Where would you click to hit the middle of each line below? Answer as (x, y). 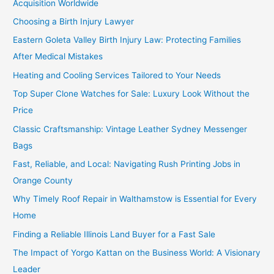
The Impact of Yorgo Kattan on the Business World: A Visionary (137, 253)
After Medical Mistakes (58, 57)
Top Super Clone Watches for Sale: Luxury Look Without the (131, 94)
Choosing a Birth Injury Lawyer (74, 21)
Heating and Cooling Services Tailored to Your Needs (117, 75)
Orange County (43, 181)
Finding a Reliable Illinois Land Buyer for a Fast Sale (114, 234)
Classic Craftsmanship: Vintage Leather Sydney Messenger (130, 129)
